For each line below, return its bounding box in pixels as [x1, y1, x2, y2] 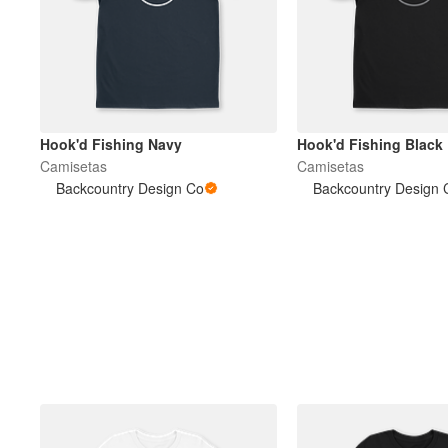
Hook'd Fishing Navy [40, 133, 182, 154]
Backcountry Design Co [56, 177, 204, 198]
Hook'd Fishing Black [296, 133, 443, 154]
